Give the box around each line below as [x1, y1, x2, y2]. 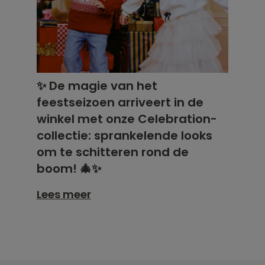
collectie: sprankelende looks [36, 127, 212, 144]
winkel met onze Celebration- [36, 110, 217, 127]
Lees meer [36, 186, 91, 202]
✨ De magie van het [36, 77, 157, 94]
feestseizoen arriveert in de [36, 93, 203, 111]
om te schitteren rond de [36, 143, 189, 160]
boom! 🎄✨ [36, 160, 101, 177]
